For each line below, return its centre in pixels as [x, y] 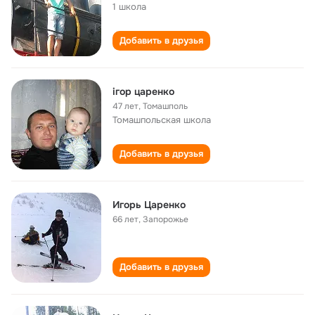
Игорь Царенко [149, 205]
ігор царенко [143, 91]
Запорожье [166, 219]
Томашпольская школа [162, 120]
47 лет [126, 106]
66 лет [126, 219]
